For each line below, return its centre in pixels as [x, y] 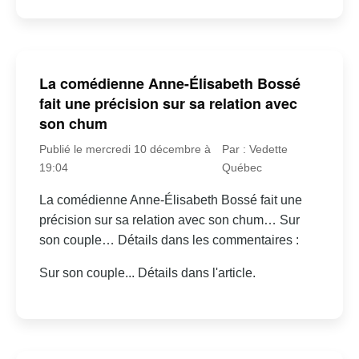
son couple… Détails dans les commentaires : [169, 240]
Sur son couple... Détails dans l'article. [147, 272]
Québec [242, 167]
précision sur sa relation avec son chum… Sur [169, 220]
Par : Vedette [255, 149]
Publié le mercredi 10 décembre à [125, 149]
